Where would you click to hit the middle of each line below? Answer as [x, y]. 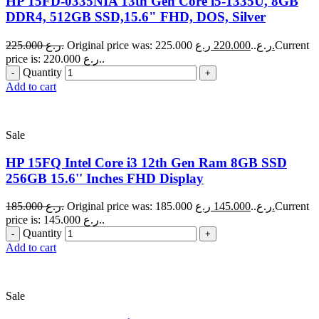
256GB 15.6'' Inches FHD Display [105, 178]
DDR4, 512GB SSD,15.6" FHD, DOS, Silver [136, 17]
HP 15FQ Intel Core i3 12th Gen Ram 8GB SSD [146, 162]
